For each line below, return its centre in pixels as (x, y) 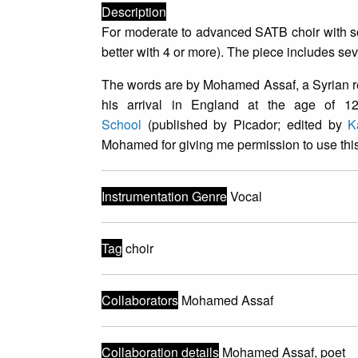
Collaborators (139, 300)
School (121, 124)
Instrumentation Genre (164, 196)
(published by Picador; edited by (245, 124)
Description (133, 11)
